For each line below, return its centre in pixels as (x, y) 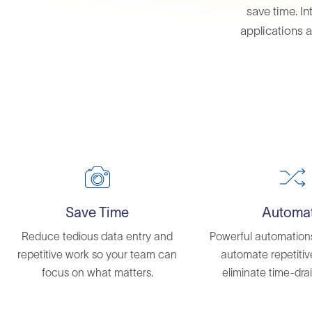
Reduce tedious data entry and (97, 236)
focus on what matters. (97, 272)
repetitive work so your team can (97, 254)
